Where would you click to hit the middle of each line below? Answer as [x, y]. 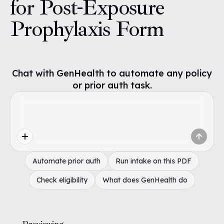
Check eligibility [62, 180]
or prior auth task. [112, 85]
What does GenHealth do [145, 180]
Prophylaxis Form [87, 29]
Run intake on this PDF [153, 161]
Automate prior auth [66, 161]
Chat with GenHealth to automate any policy [112, 73]
